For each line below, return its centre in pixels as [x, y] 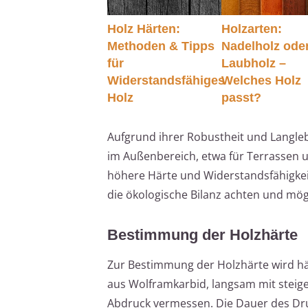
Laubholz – [254, 63]
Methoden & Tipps [161, 46]
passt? [242, 97]
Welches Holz [262, 80]
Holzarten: [252, 29]
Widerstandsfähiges [166, 80]
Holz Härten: [144, 29]
